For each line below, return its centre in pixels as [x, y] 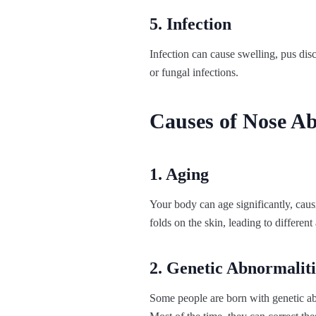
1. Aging [179, 175]
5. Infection [190, 24]
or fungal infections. [194, 73]
